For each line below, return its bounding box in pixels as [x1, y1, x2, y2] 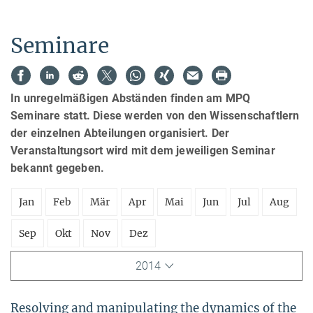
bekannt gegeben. [10, 161, 105, 175]
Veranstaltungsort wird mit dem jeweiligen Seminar [10, 143, 275, 157]
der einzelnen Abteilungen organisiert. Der [10, 126, 230, 140]
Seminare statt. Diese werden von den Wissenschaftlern [10, 108, 300, 122]
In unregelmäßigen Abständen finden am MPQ [10, 91, 251, 105]
